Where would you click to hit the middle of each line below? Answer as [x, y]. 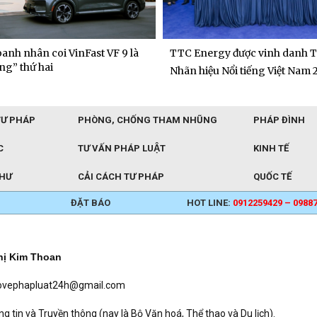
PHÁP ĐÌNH [279, 120]
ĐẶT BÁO [90, 203]
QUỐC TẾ [272, 177]
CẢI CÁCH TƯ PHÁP [121, 177]
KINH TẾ [271, 149]
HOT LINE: [210, 203]
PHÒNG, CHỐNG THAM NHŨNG [148, 120]
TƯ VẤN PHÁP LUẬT [122, 149]
